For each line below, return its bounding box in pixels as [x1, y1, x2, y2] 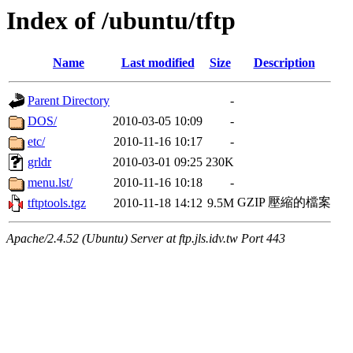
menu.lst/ [28, 176, 72, 190]
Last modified [121, 56, 195, 70]
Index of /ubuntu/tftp [6, 6, 236, 35]
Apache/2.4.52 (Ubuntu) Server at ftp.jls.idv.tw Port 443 [6, 232, 285, 246]
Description [253, 56, 315, 70]
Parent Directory [28, 94, 110, 108]
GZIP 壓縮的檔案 [237, 195, 331, 210]
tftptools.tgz [28, 196, 86, 210]
